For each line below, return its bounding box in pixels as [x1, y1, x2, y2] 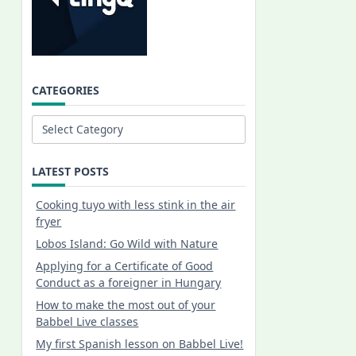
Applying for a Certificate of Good [36, 257, 214, 273]
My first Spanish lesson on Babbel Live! [36, 335, 244, 351]
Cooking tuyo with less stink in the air [36, 196, 236, 212]
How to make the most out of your [36, 296, 216, 312]
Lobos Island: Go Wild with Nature [36, 235, 219, 251]
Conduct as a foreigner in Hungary [36, 274, 222, 290]
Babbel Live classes [36, 313, 139, 329]
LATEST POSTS [32, 163, 110, 179]
